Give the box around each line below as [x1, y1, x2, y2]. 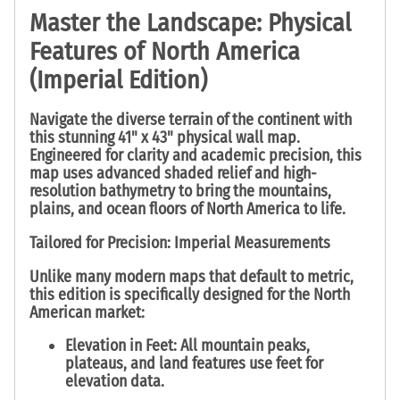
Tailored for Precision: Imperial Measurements [29, 232, 330, 253]
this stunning [29, 127, 118, 147]
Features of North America [29, 36, 300, 66]
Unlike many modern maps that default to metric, [29, 266, 354, 287]
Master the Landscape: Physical [29, 7, 351, 37]
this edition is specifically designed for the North [29, 284, 350, 304]
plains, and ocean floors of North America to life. [29, 198, 346, 219]
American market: [29, 302, 145, 322]
